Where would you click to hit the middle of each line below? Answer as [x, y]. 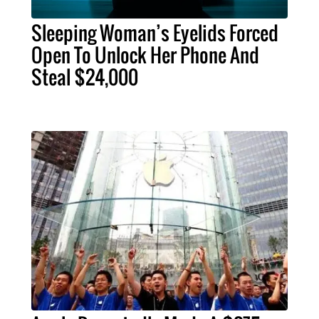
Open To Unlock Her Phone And [145, 54]
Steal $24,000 [84, 77]
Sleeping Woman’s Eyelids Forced [155, 32]
